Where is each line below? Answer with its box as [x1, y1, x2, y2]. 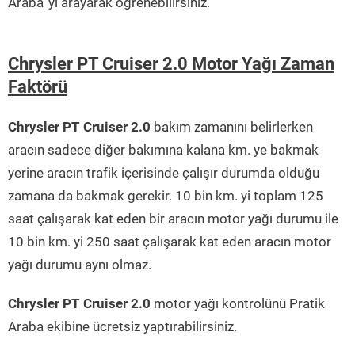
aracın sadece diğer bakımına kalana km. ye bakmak [8, 142, 319, 158]
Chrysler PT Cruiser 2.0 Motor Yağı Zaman [8, 54, 334, 74]
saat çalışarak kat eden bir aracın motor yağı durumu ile [8, 211, 338, 227]
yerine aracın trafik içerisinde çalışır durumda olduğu [8, 165, 319, 181]
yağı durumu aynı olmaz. [8, 257, 151, 273]
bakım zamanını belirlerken [151, 119, 313, 136]
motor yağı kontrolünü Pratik [151, 296, 325, 312]
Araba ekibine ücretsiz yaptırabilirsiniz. [8, 319, 237, 335]
